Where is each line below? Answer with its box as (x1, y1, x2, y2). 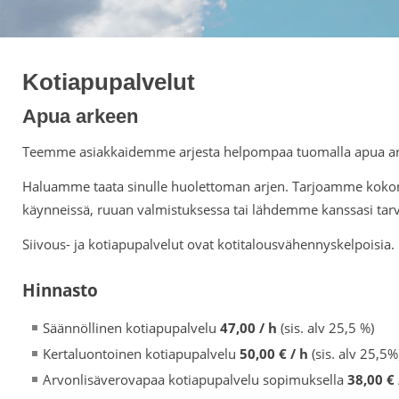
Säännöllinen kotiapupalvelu (43, 319, 220, 337)
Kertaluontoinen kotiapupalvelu (43, 345, 240, 362)
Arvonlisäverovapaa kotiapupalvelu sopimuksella (43, 370, 347, 388)
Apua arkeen (22, 105, 138, 127)
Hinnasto (22, 279, 98, 301)
